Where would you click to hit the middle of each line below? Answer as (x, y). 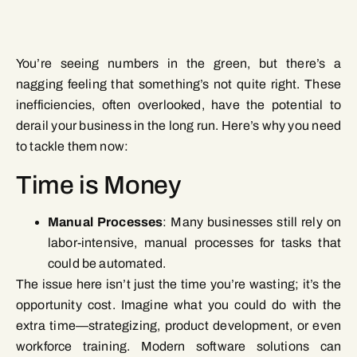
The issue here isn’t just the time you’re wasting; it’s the (178, 284)
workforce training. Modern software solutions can (178, 347)
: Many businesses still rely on (252, 222)
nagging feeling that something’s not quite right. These (178, 84)
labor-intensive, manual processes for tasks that (194, 243)
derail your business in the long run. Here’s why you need (178, 126)
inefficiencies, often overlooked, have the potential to (178, 105)
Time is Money (99, 186)
